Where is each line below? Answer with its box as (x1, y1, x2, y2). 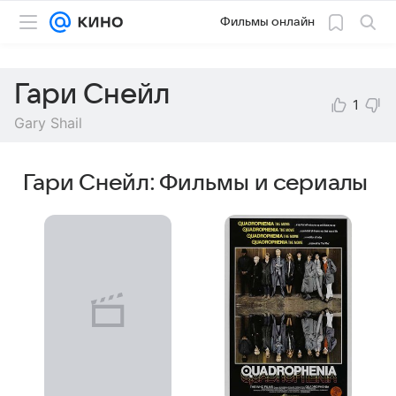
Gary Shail (14, 114, 82, 132)
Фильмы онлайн (220, 15, 315, 28)
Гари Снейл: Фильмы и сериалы (23, 171, 369, 195)
